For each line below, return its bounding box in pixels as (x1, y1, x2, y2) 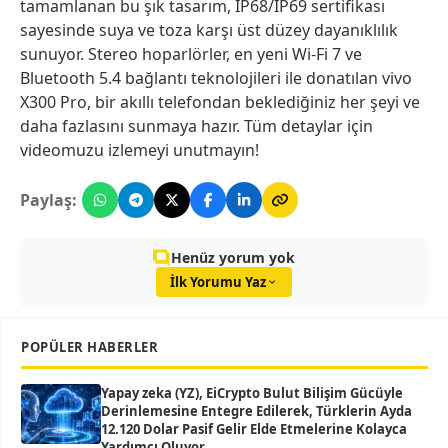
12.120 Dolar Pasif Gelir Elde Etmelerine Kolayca (101, 420, 407, 438)
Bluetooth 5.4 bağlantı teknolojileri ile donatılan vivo (20, 66, 412, 89)
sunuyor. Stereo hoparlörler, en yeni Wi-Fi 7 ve (20, 42, 362, 65)
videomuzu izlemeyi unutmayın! (20, 138, 259, 161)
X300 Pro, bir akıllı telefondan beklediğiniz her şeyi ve (20, 90, 420, 113)
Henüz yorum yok (171, 247, 295, 267)
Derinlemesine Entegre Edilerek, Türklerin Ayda (101, 402, 412, 420)
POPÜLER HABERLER (21, 338, 158, 356)
